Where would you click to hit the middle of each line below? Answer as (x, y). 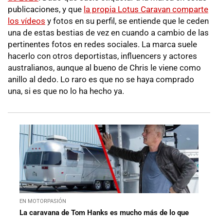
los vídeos (27, 21)
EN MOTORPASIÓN (43, 201)
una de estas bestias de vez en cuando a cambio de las (108, 33)
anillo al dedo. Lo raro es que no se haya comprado (101, 80)
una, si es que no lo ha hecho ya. (66, 91)
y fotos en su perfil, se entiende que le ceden (127, 21)
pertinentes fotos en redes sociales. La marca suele (102, 45)
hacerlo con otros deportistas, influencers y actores (102, 56)
